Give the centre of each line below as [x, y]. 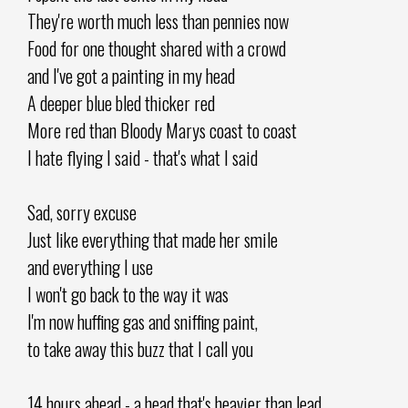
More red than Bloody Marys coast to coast [162, 130]
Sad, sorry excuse [82, 212]
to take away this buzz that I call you [140, 348]
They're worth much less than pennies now [158, 20]
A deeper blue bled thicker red [121, 102]
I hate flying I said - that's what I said [143, 157]
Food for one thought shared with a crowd [157, 48]
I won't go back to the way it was [128, 294]
